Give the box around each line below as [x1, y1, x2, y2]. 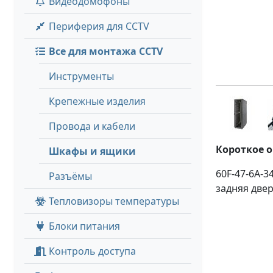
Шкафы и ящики [49, 144, 136, 158]
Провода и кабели [49, 119, 135, 133]
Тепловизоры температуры [46, 194, 179, 208]
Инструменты [49, 69, 114, 83]
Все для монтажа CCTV [46, 44, 163, 58]
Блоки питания [46, 219, 120, 233]
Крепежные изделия [49, 94, 146, 108]
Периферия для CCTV [46, 19, 149, 33]
